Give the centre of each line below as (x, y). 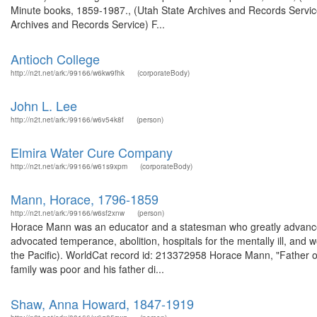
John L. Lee (44, 105)
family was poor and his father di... (87, 269)
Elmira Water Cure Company (92, 152)
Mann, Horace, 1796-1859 (85, 199)
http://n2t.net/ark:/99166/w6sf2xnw (68, 213)
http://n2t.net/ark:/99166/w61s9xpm (69, 166)
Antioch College (55, 59)
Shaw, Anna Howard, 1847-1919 (102, 304)
